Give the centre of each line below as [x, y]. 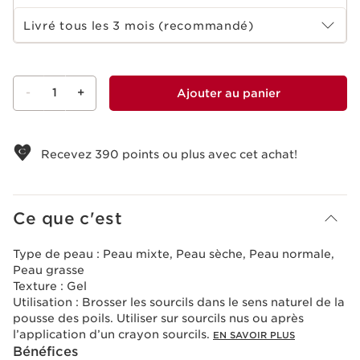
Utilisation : [47, 302]
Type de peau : [58, 254]
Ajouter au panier [228, 93]
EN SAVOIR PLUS [254, 335]
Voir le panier [27, 129]
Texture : [40, 286]
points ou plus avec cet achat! [208, 154]
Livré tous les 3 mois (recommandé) [139, 25]
